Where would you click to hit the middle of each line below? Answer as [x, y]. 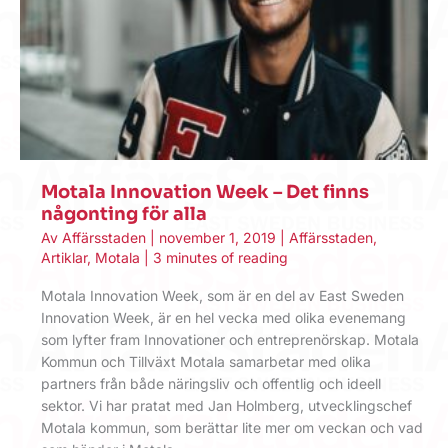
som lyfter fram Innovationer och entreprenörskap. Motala [230, 340]
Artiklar [64, 258]
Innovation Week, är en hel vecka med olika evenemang [223, 318]
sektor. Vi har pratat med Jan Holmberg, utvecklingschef [226, 406]
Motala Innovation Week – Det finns [205, 191]
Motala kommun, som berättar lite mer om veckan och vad [232, 428]
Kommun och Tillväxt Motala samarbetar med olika [206, 362]
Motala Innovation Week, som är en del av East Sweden [222, 296]
